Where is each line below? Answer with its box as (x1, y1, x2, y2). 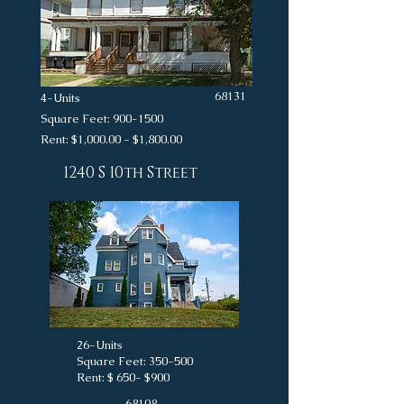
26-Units (77, 337, 190, 353)
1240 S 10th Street (63, 162, 197, 183)
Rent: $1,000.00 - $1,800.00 (41, 132, 182, 147)
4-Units (41, 90, 148, 106)
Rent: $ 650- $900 (77, 370, 170, 385)
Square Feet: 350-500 (77, 353, 193, 369)
